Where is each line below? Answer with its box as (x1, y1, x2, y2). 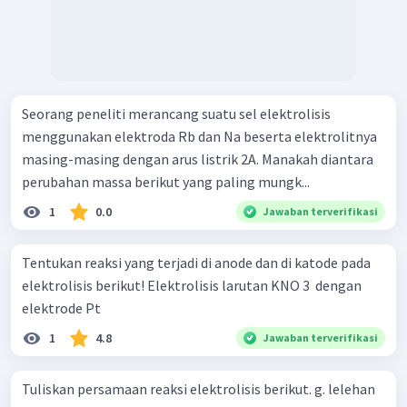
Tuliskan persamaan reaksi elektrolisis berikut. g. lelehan (22, 379, 314, 398)
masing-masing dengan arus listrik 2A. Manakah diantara (22, 149, 373, 168)
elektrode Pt (22, 298, 101, 317)
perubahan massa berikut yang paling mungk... (22, 172, 310, 191)
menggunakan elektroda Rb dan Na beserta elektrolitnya (22, 126, 377, 145)
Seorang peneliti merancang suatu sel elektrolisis (22, 104, 331, 123)
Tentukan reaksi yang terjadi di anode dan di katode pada (22, 253, 371, 272)
